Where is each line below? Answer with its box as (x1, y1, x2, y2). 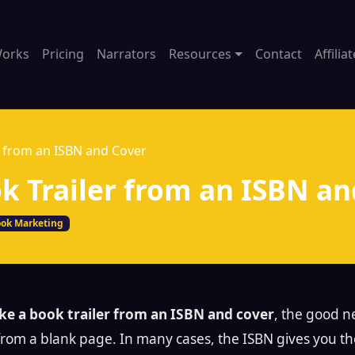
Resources (169, 45, 231, 63)
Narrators (97, 45, 156, 63)
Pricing (42, 45, 84, 63)
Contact (254, 45, 302, 63)
